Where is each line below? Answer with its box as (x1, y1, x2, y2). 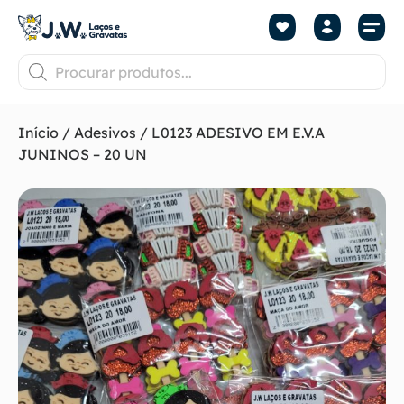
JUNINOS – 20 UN (18, 145, 147, 163)
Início (18, 124, 59, 142)
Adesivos (74, 124, 136, 142)
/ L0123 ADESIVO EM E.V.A (136, 124, 325, 142)
